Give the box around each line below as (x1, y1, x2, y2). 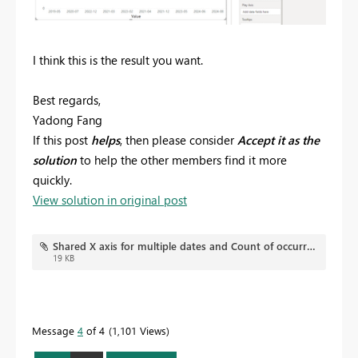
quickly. (33, 172, 72, 189)
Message (32, 324, 78, 338)
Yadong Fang (33, 112, 102, 129)
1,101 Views (112, 324, 166, 338)
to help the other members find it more (80, 152, 287, 169)
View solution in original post (33, 192, 187, 209)
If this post (33, 132, 88, 149)
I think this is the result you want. (33, 52, 203, 69)
